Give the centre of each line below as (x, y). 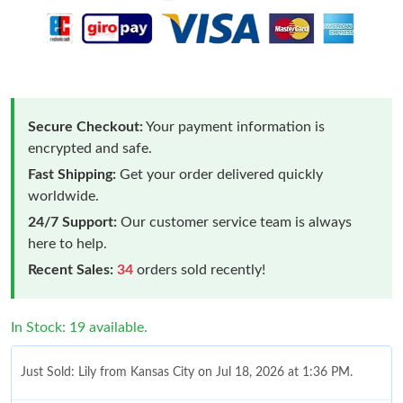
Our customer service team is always (234, 222)
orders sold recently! (199, 269)
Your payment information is (234, 126)
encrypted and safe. (90, 148)
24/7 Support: (72, 222)
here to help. (67, 243)
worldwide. (63, 196)
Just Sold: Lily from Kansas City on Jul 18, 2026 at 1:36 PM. (187, 372)
